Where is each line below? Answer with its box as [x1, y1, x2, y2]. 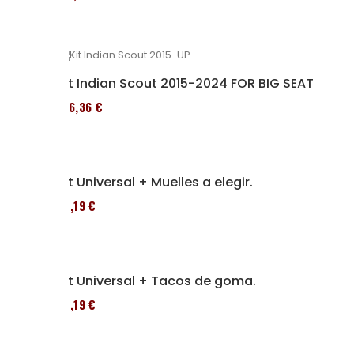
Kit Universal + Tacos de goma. [57, 272, 256, 290]
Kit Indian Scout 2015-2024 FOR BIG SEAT [57, 74, 314, 92]
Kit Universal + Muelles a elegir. [57, 173, 253, 191]
